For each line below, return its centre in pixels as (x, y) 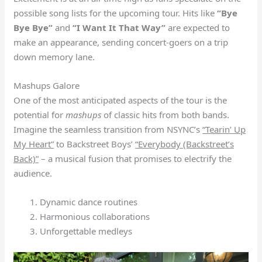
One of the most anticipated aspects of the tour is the (120, 100)
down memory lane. (54, 57)
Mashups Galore (47, 86)
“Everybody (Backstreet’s (185, 144)
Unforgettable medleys (86, 231)
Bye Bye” (33, 28)
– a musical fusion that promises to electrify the (135, 159)
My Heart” (34, 144)
